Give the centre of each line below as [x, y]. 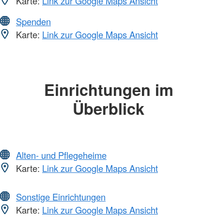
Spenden [33, 21]
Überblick [108, 108]
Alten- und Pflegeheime [61, 155]
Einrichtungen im [108, 89]
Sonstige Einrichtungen [61, 197]
